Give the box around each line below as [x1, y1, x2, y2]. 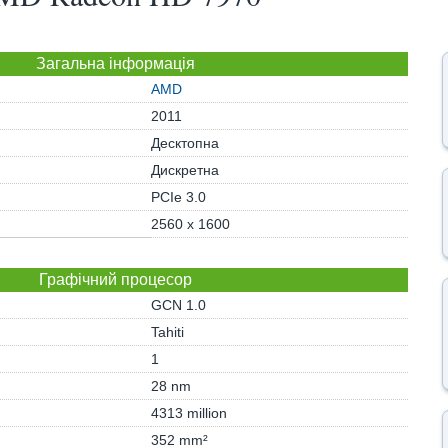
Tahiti [150, 324, 184, 340]
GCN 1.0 [150, 297, 206, 313]
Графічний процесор [39, 271, 193, 288]
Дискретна [150, 162, 219, 178]
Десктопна [150, 135, 219, 151]
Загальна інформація [36, 55, 196, 72]
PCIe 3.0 [150, 189, 206, 205]
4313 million [150, 405, 227, 421]
